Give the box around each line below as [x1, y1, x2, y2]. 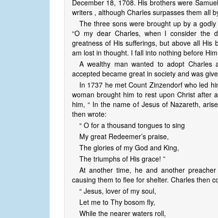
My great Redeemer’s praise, [79, 131, 169, 142]
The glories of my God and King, [79, 143, 179, 153]
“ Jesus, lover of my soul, [79, 186, 156, 196]
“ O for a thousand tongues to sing [79, 120, 185, 130]
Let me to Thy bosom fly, [79, 197, 155, 207]
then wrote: [72, 109, 107, 119]
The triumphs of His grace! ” [79, 154, 165, 164]
